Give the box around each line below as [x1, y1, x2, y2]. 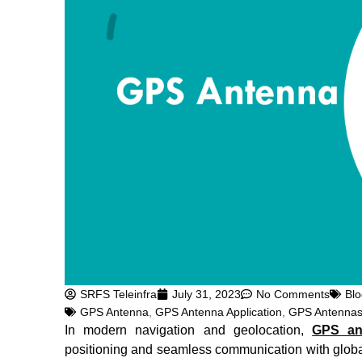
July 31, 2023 [172, 288, 241, 301]
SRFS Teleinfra [80, 288, 157, 301]
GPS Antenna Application [155, 305, 282, 319]
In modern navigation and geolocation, [65, 323, 313, 338]
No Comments [256, 288, 330, 301]
